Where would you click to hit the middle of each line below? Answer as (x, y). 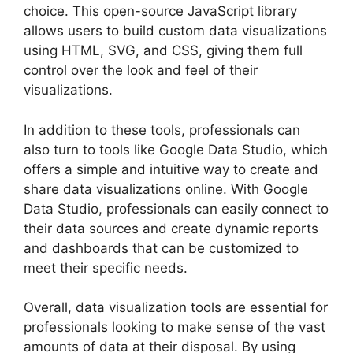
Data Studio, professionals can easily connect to (176, 208)
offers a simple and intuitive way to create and (171, 169)
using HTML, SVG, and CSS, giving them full (163, 51)
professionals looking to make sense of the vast (175, 327)
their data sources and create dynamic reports (171, 228)
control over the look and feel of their (141, 71)
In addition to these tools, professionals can (162, 130)
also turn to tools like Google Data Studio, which (176, 149)
